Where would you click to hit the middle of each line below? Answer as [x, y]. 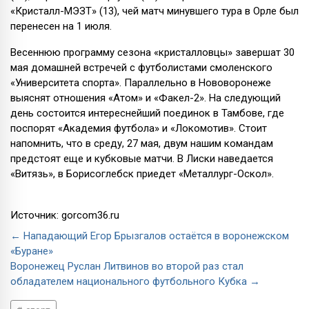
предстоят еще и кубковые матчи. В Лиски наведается [142, 158]
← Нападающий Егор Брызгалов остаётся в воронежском [150, 236]
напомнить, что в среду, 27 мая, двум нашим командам [142, 143]
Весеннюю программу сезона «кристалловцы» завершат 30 [152, 52]
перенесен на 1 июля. [61, 26]
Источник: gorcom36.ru [65, 215]
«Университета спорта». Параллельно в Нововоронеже [141, 82]
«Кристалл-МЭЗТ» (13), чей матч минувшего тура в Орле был [154, 11]
